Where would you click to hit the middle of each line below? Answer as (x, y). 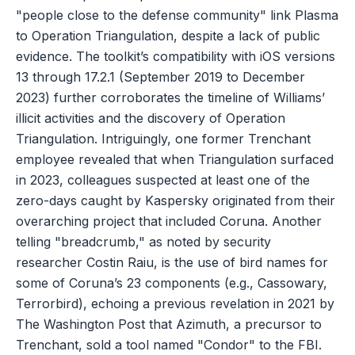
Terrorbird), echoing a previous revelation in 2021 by (175, 303)
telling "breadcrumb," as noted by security (143, 241)
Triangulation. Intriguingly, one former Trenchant (163, 138)
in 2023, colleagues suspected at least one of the (163, 179)
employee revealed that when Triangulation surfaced (175, 159)
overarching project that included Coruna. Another (169, 221)
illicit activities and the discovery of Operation (151, 118)
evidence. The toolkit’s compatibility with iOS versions (176, 56)
